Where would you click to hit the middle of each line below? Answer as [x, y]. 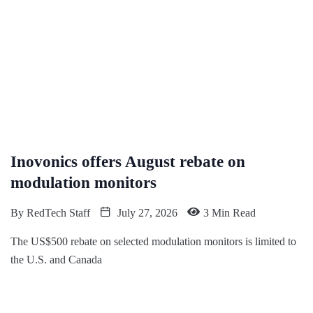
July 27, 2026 [146, 213]
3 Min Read [230, 213]
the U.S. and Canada [56, 260]
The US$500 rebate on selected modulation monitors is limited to [153, 242]
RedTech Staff [58, 213]
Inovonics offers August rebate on [128, 162]
